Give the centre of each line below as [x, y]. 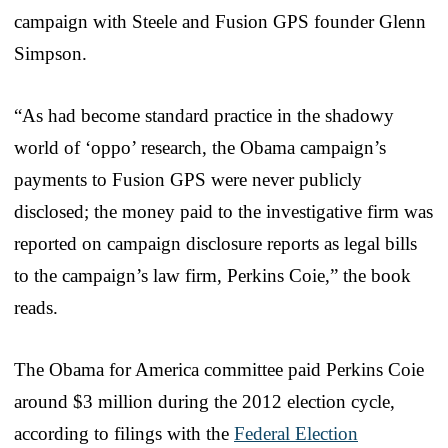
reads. [36, 307]
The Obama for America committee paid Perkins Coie [219, 369]
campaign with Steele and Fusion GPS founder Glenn [220, 21]
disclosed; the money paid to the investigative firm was [223, 211]
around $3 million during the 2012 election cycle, [204, 401]
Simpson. [50, 53]
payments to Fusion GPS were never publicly [188, 179]
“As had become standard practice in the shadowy [204, 115]
